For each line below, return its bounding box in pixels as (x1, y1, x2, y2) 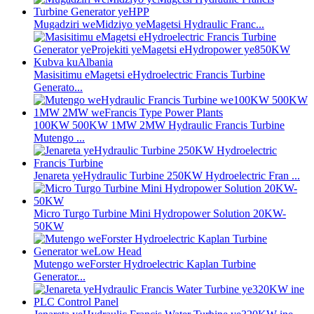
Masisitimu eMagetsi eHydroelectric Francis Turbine (34, 69, 265, 81)
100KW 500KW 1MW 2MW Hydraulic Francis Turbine (34, 119, 285, 132)
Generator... (34, 271, 86, 283)
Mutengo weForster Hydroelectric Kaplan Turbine (34, 258, 256, 271)
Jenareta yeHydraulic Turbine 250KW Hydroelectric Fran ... (34, 170, 300, 182)
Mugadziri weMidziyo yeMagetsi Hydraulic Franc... (34, 18, 264, 31)
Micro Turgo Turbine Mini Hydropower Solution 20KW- (34, 207, 286, 220)
